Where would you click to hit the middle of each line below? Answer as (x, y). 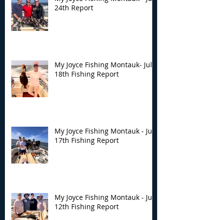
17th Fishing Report (87, 140)
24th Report (74, 7)
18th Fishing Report (87, 74)
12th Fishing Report (87, 206)
